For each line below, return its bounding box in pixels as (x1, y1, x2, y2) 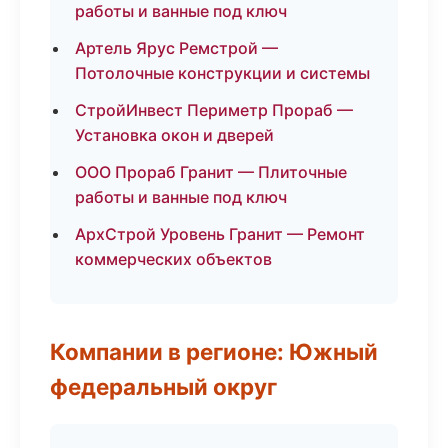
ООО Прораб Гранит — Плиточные (75, 162, 347, 182)
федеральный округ (50, 373, 277, 400)
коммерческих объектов (75, 249, 272, 269)
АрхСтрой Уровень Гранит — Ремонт (75, 224, 365, 244)
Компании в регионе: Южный (50, 338, 378, 365)
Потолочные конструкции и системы (75, 63, 370, 83)
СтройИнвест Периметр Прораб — (75, 100, 353, 120)
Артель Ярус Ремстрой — (75, 38, 278, 58)
